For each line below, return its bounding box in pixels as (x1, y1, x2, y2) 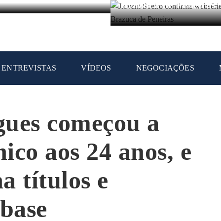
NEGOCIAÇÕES (136, 64, 194, 72)
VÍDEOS (81, 64, 111, 72)
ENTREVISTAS (1, 64, 57, 72)
